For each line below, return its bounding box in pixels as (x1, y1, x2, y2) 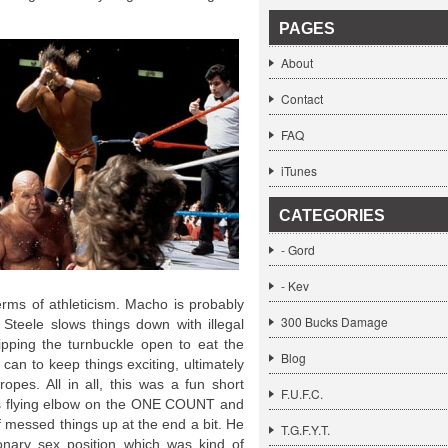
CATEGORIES (279, 207, 385, 224)
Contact (281, 90, 323, 107)
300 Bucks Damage (281, 313, 388, 330)
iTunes (281, 162, 317, 179)
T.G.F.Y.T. (281, 421, 330, 438)
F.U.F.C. (281, 385, 323, 402)
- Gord (281, 241, 315, 258)
